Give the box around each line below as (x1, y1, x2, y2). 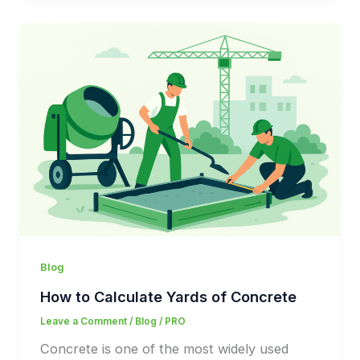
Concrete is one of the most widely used (39, 341, 288, 358)
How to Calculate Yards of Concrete (39, 288, 297, 306)
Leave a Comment (39, 316, 127, 328)
